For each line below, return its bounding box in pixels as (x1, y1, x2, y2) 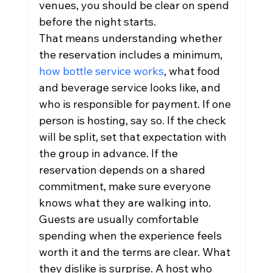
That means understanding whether (38, 31, 225, 45)
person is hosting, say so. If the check (38, 113, 229, 127)
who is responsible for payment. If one (38, 97, 233, 111)
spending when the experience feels (38, 229, 224, 243)
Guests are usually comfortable (38, 212, 201, 226)
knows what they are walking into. (38, 196, 211, 210)
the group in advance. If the (38, 146, 180, 160)
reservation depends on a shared (38, 163, 208, 177)
